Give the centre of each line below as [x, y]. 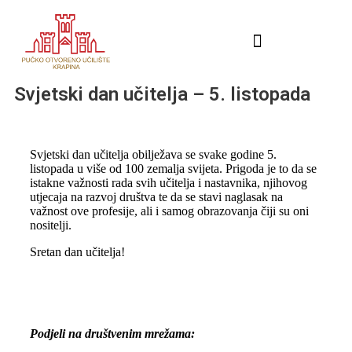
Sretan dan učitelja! [77, 251]
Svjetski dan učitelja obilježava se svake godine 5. [153, 154]
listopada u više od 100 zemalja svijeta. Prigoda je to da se [173, 168]
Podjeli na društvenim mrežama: [112, 333]
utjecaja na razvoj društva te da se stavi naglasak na [156, 196]
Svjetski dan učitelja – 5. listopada [162, 94]
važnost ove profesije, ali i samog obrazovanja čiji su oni [169, 211]
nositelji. [51, 225]
